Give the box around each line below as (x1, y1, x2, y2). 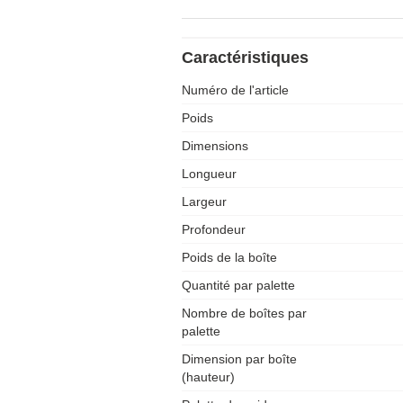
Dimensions (182, 139, 248, 153)
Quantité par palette (182, 278, 295, 292)
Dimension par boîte (182, 352, 297, 366)
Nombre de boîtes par (182, 306, 307, 320)
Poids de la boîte (182, 250, 277, 264)
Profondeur (182, 222, 246, 237)
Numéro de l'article (182, 83, 289, 97)
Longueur (182, 166, 237, 181)
